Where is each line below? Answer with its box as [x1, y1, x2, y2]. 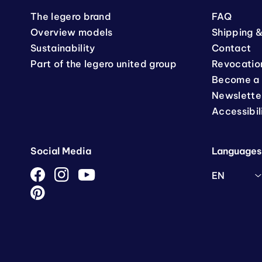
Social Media [30, 145, 91, 157]
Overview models [30, 26, 113, 38]
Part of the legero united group [30, 58, 177, 70]
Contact [212, 42, 251, 54]
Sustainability [30, 42, 95, 54]
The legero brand [30, 11, 112, 22]
